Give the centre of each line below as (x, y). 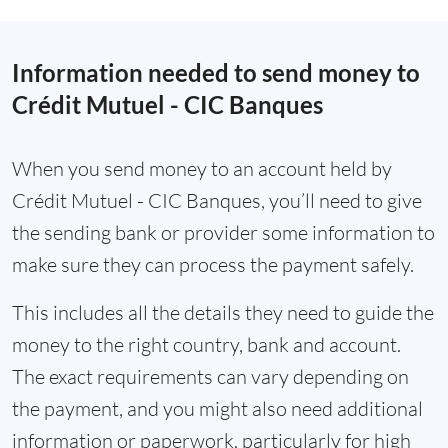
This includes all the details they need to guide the (223, 313)
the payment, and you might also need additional (217, 409)
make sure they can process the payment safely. (213, 265)
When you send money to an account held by (202, 169)
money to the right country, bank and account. (206, 345)
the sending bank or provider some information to (223, 233)
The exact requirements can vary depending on (210, 377)
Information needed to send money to (216, 73)
